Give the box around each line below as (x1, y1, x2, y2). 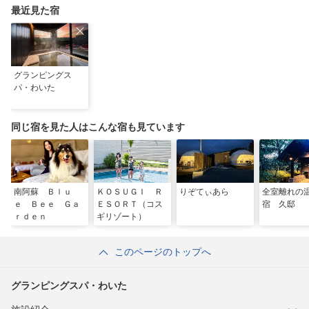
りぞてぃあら (179, 187, 229, 197)
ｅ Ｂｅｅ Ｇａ (14, 199, 80, 209)
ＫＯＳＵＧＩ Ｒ (97, 187, 163, 197)
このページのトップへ (114, 246, 211, 257)
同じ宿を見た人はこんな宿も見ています (11, 121, 185, 132)
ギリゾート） (97, 212, 146, 221)
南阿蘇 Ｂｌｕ (14, 187, 72, 197)
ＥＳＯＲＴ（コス (97, 199, 163, 209)
